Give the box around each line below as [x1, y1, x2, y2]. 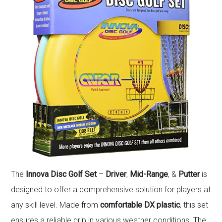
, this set [180, 200, 209, 210]
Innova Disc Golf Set [26, 169, 97, 179]
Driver [106, 169, 127, 179]
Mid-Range [130, 169, 168, 179]
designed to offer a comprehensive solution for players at [11, 184, 211, 194]
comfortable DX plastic [100, 200, 180, 210]
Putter [178, 169, 200, 179]
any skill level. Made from [11, 200, 101, 210]
